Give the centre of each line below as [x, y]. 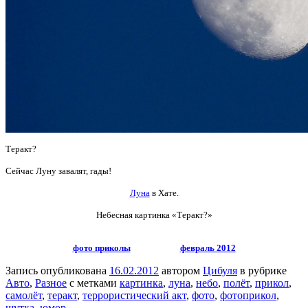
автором [181, 270]
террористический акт [134, 295]
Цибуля [220, 270]
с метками [93, 283]
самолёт [24, 295]
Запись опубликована [57, 270]
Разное [51, 283]
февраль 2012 [208, 247]
